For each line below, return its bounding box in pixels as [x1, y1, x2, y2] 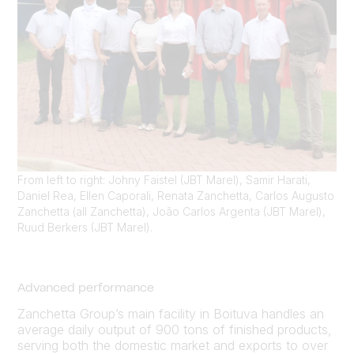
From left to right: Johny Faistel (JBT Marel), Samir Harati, [17, 172, 311, 186]
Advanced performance [17, 282, 154, 294]
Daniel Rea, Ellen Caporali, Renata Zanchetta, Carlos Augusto [17, 188, 334, 202]
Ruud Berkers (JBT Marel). [17, 220, 153, 234]
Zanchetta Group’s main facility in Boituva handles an [17, 306, 324, 322]
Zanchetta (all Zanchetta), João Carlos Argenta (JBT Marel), [17, 204, 326, 218]
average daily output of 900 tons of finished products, [17, 322, 332, 338]
